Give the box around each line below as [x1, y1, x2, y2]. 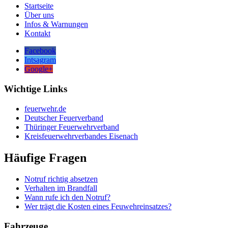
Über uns [24, 11, 54, 20]
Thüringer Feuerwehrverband [24, 122, 119, 131]
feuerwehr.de [24, 104, 66, 113]
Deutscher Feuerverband [24, 113, 103, 122]
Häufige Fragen [4, 151, 87, 164]
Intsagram [24, 55, 56, 65]
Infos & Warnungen [24, 20, 88, 29]
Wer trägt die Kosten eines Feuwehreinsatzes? [24, 202, 172, 211]
